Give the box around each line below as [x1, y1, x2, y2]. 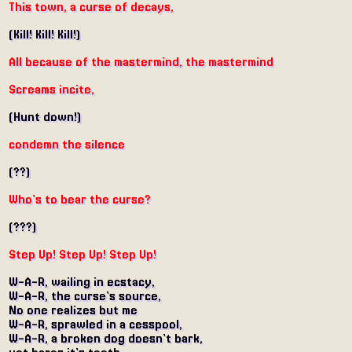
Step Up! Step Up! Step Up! [9, 247, 156, 262]
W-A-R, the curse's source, [9, 289, 161, 304]
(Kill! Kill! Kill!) [9, 27, 80, 42]
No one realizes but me [9, 303, 137, 318]
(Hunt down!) [9, 110, 81, 125]
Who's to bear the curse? [9, 192, 151, 207]
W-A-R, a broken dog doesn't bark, [9, 332, 203, 346]
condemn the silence [9, 137, 125, 152]
